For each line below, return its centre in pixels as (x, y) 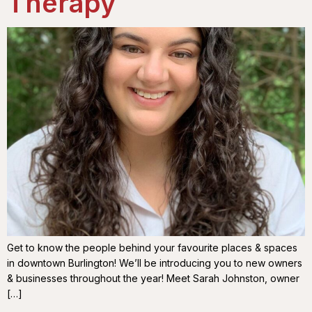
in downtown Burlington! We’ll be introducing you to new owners (155, 263)
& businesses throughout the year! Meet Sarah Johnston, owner (153, 278)
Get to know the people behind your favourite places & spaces (152, 247)
